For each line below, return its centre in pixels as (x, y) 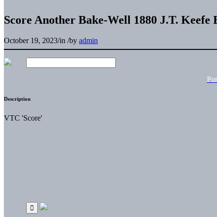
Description (17, 99)
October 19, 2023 (31, 40)
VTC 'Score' (23, 118)
